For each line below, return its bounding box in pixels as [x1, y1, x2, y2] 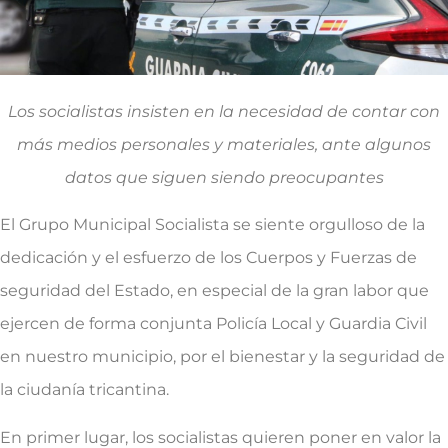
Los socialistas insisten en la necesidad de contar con [8, 101, 440, 121]
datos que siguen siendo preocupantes [64, 167, 384, 187]
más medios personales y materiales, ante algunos [17, 134, 431, 154]
